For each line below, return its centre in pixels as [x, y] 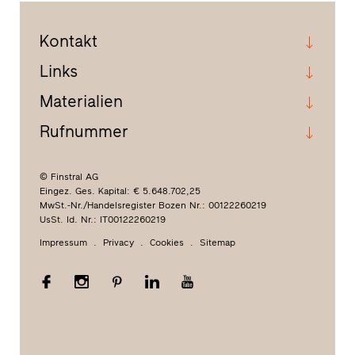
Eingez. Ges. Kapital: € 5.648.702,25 [120, 191]
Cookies [166, 242]
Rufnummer [84, 131]
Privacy [118, 242]
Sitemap [217, 242]
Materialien [81, 101]
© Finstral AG [69, 176]
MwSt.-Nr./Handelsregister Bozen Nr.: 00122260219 [153, 205]
